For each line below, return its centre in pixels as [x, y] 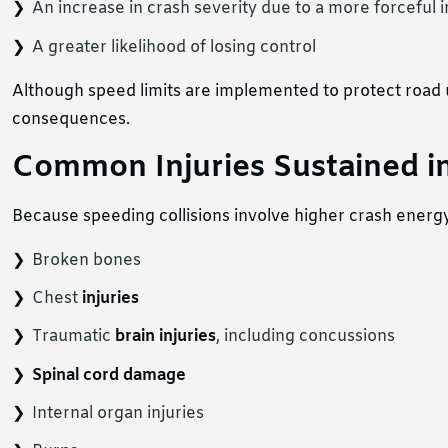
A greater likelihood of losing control [174, 47]
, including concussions [305, 337]
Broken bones [86, 260]
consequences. [71, 119]
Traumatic [73, 337]
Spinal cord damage [109, 375]
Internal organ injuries [118, 414]
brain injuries [165, 337]
